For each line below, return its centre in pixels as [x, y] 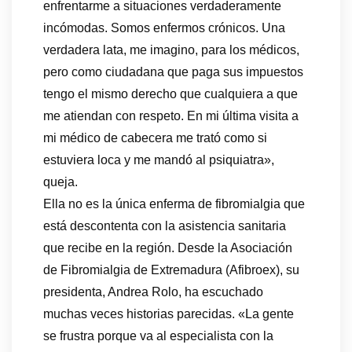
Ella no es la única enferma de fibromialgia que [174, 204]
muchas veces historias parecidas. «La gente [169, 314]
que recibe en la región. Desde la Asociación [168, 248]
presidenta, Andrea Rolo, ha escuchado [153, 292]
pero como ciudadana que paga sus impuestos [173, 72]
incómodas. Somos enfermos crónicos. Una [164, 28]
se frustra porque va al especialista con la [158, 336]
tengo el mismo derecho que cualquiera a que [170, 94]
